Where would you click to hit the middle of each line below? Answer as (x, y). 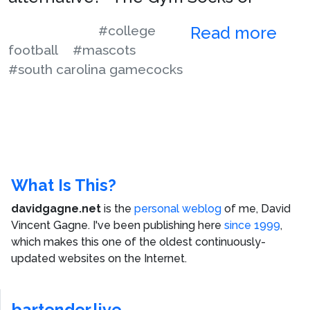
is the (118, 208)
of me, (241, 208)
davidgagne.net (56, 208)
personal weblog (178, 208)
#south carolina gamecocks (95, 69)
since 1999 (252, 225)
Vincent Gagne (49, 225)
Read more (236, 33)
